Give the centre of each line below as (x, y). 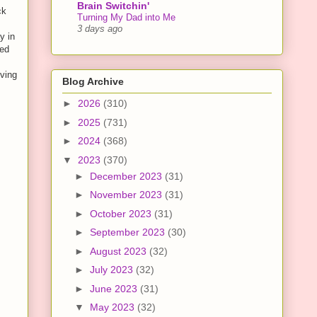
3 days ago (100, 29)
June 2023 (115, 288)
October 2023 (122, 213)
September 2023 (128, 232)
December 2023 (127, 176)
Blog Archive (93, 82)
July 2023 (113, 270)
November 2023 (127, 195)
